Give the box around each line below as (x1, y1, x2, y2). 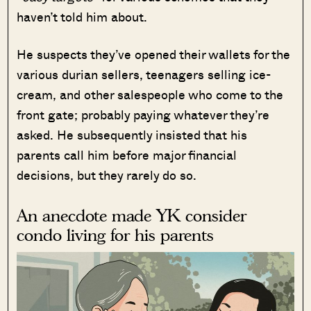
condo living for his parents (17, 224, 215, 245)
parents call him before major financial (17, 145, 237, 164)
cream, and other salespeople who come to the (17, 85, 284, 103)
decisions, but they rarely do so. (17, 165, 201, 184)
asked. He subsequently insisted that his (17, 125, 248, 144)
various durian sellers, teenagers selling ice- (17, 65, 271, 83)
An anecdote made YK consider (17, 205, 247, 226)
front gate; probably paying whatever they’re (17, 105, 270, 124)
